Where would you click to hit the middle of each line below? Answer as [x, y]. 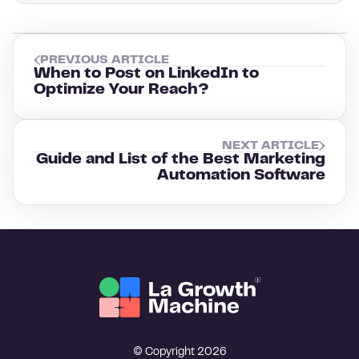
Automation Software [241, 176]
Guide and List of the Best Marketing [181, 160]
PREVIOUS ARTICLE [105, 60]
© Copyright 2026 [179, 353]
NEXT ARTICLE [270, 146]
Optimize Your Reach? [121, 90]
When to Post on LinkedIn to [146, 74]
